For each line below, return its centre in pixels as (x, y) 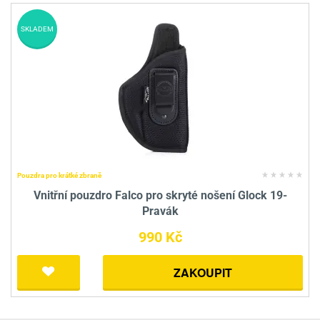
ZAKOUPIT (203, 273)
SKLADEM (37, 29)
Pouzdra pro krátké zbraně (59, 176)
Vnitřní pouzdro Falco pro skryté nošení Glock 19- (160, 196)
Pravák (160, 211)
